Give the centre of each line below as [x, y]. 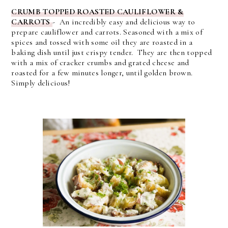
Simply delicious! [41, 83]
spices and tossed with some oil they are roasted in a [102, 42]
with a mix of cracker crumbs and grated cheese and [100, 63]
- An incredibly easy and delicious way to [124, 22]
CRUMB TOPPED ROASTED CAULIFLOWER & [97, 12]
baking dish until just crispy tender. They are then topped [112, 53]
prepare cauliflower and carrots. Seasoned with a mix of [107, 32]
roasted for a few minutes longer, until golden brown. [103, 73]
